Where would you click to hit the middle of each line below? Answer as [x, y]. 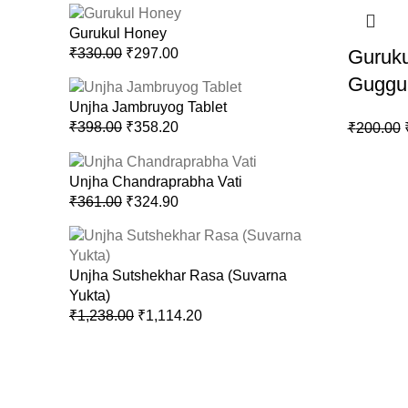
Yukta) [90, 296]
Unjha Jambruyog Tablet [148, 107]
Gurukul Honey [118, 33]
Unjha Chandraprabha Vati [156, 182]
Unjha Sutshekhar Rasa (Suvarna [178, 276]
